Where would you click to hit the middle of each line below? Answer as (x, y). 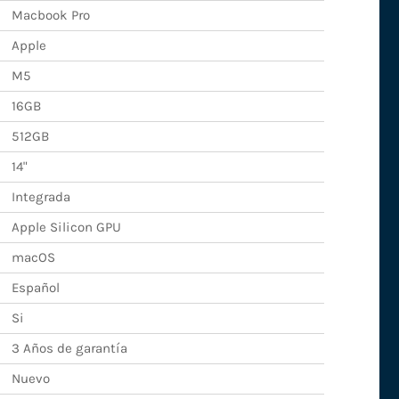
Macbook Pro (50, 16)
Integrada (41, 197)
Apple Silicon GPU (66, 228)
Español (35, 288)
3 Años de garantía (69, 349)
